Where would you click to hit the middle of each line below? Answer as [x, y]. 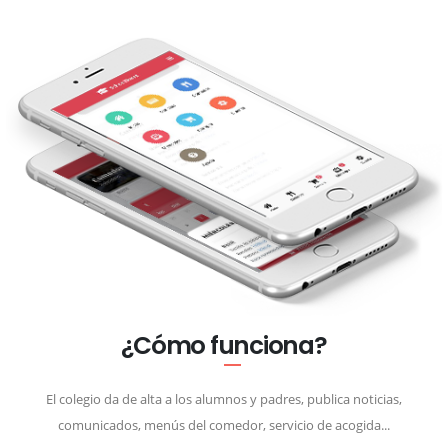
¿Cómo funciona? [224, 345]
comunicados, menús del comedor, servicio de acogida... [224, 424]
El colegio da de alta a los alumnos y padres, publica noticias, [224, 398]
